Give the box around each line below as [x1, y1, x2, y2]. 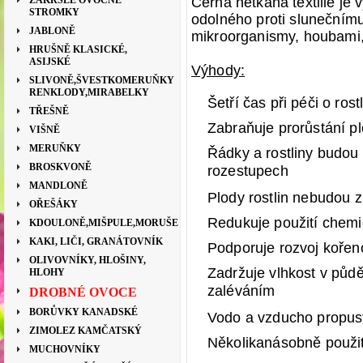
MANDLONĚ [29, 180, 88, 191]
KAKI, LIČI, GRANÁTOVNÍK [29, 236, 163, 247]
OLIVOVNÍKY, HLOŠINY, [29, 254, 146, 266]
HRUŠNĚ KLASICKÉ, [29, 44, 127, 55]
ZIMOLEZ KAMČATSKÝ [29, 325, 142, 336]
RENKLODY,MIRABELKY [29, 87, 149, 98]
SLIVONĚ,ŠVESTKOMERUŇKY [29, 75, 174, 86]
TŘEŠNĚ [29, 105, 69, 117]
